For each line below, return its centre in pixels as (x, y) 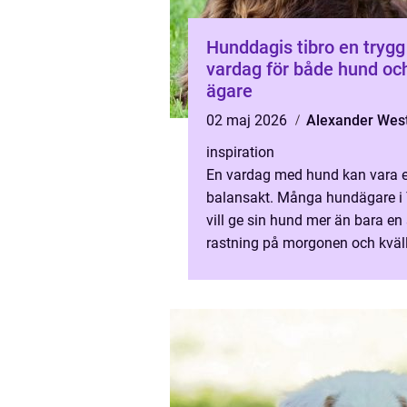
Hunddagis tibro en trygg (273, 47)
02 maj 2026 (248, 120)
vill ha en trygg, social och (289, 266)
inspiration (240, 152)
